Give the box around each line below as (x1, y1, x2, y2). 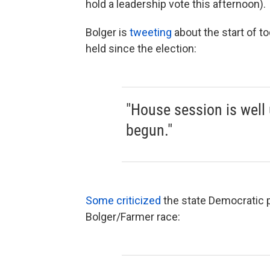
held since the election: (86, 42, 196, 55)
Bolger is (86, 26, 127, 39)
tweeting (127, 26, 172, 39)
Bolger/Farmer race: (86, 210, 180, 224)
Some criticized (86, 194, 161, 207)
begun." (125, 121, 172, 140)
